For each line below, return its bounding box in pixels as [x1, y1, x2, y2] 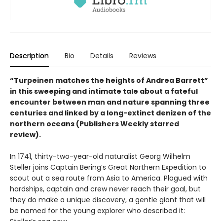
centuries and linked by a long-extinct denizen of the [10, 108, 211, 118]
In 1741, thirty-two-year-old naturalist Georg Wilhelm [10, 151, 190, 162]
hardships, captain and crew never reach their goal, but [10, 184, 201, 194]
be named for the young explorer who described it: [10, 206, 185, 216]
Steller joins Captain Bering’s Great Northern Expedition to [10, 162, 206, 173]
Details [90, 51, 113, 61]
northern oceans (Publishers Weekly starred [10, 119, 179, 129]
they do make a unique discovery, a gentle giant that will [10, 195, 206, 205]
